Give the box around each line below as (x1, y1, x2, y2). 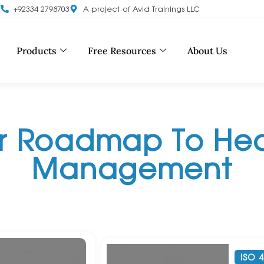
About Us (187, 45, 227, 57)
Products (16, 45, 57, 57)
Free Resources (87, 45, 156, 57)
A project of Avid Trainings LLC (82, 3, 200, 14)
